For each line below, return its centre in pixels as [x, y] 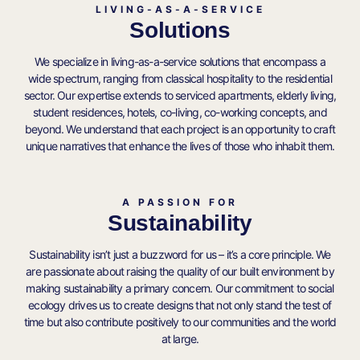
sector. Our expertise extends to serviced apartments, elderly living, [180, 95]
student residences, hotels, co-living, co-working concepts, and [180, 112]
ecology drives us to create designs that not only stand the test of [180, 305]
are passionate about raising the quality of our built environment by [180, 271]
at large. [180, 338]
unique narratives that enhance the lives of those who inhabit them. [180, 145]
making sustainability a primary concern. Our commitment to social [180, 288]
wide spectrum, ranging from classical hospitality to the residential [180, 78]
